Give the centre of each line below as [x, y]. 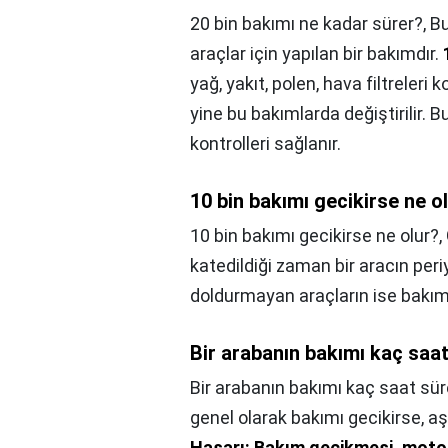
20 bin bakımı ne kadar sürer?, [310, 23]
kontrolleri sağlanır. [265, 143]
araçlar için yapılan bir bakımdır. [316, 53]
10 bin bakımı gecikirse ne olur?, [318, 235]
